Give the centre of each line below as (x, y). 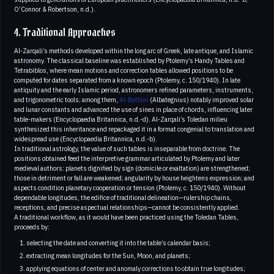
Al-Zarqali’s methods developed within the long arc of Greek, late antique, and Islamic (134, 51)
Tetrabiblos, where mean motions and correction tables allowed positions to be (124, 71)
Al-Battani (134, 100)
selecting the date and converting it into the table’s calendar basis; (118, 243)
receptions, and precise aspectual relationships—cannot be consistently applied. (127, 208)
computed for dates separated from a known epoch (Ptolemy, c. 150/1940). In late (127, 80)
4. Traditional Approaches (65, 33)
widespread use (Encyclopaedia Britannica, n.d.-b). (86, 139)
